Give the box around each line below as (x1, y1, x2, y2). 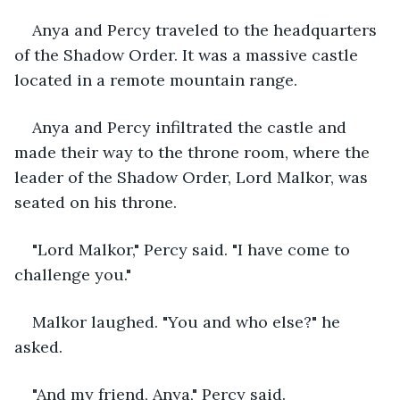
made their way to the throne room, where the (14, 141, 374, 162)
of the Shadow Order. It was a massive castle (14, 44, 362, 65)
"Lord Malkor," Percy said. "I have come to (32, 238, 354, 260)
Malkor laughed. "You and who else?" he (32, 311, 345, 332)
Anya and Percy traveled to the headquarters (32, 19, 381, 40)
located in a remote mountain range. (14, 69, 297, 90)
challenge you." (14, 263, 131, 285)
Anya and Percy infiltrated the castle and (32, 116, 351, 137)
